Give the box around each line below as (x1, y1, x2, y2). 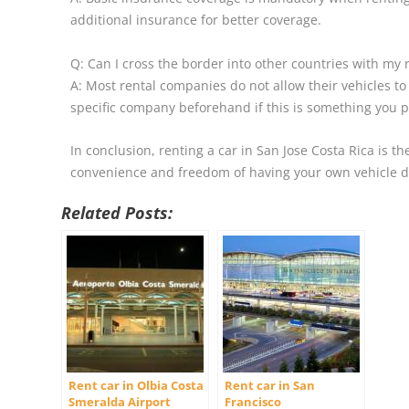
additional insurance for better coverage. (70, 10, 322, 28)
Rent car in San (225, 377, 316, 394)
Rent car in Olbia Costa (68, 377, 204, 394)
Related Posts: (61, 202, 173, 225)
